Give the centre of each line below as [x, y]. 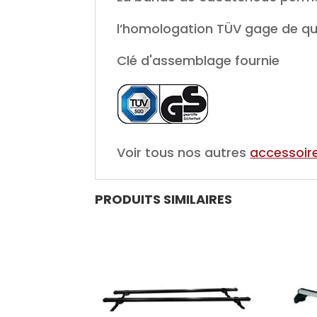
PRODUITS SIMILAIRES [164, 199]
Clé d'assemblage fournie [198, 61]
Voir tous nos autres [184, 153]
